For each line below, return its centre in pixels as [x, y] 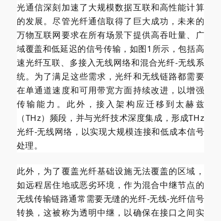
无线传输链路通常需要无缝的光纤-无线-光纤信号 [110, 198]
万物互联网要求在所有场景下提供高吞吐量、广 [110, 35]
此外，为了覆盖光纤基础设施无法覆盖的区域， [110, 171]
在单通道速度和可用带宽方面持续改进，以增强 [110, 90]
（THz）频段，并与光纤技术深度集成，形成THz [110, 117]
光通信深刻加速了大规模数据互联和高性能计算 [110, 7]
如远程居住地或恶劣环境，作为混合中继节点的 [110, 184]
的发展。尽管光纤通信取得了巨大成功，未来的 [110, 21]
